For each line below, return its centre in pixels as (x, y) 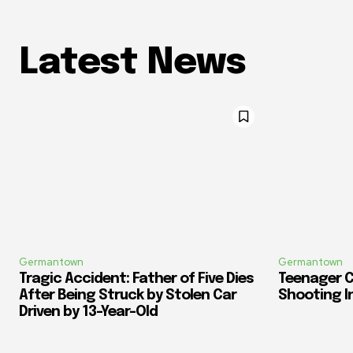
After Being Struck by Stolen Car (128, 296)
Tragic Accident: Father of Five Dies (136, 279)
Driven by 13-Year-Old (88, 312)
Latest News (132, 63)
